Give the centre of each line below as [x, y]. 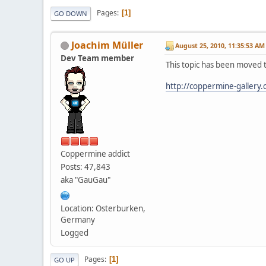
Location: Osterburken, [103, 208]
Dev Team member [97, 58]
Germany [78, 219]
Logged [75, 232]
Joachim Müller [107, 45]
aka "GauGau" [85, 180]
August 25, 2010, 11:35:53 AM [220, 46]
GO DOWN [71, 13]
